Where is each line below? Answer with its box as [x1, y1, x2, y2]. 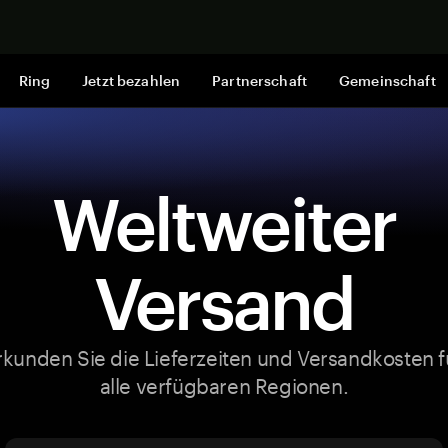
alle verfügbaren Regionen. [99, 367, 349, 399]
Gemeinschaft [338, 72, 436, 89]
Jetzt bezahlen [82, 72, 181, 89]
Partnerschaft [212, 72, 307, 89]
